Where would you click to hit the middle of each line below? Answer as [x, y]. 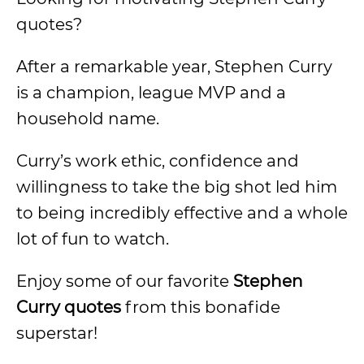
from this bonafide [201, 307]
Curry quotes [69, 307]
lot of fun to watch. [93, 239]
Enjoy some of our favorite [125, 281]
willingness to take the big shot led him [177, 187]
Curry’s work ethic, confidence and [158, 161]
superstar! [57, 333]
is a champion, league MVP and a [151, 93]
